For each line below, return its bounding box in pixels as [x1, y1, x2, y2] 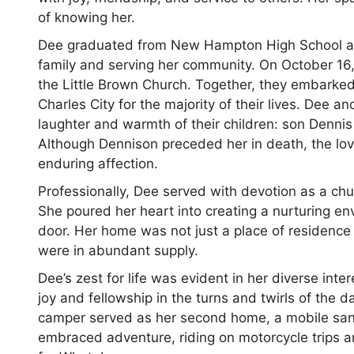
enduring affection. [38, 156, 159, 171]
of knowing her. [38, 9, 136, 25]
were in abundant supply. [38, 243, 199, 258]
